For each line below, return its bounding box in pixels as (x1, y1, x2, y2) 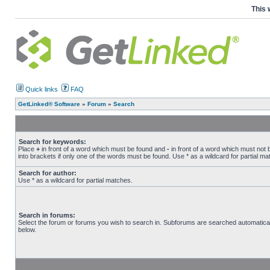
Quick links (24, 86, 58, 93)
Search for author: (19, 169, 77, 177)
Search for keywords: (19, 138, 86, 145)
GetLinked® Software (18, 101, 80, 107)
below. (18, 226, 36, 233)
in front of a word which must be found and (40, 145, 167, 152)
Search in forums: (19, 212, 75, 219)
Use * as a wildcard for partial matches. (18, 177, 133, 184)
